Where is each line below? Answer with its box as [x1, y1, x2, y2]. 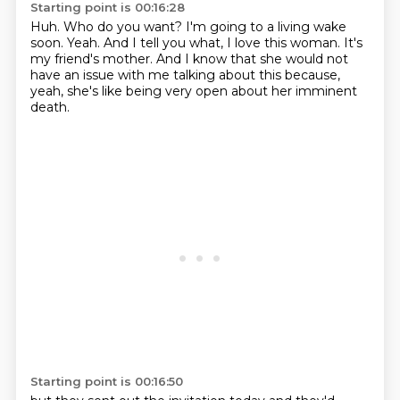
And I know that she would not [155, 51, 348, 67]
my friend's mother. [29, 51, 156, 67]
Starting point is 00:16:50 [29, 374, 183, 388]
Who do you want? [62, 19, 186, 35]
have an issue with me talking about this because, [29, 67, 340, 83]
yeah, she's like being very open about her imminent [29, 83, 357, 99]
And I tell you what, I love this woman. [103, 35, 344, 51]
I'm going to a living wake [185, 19, 346, 35]
